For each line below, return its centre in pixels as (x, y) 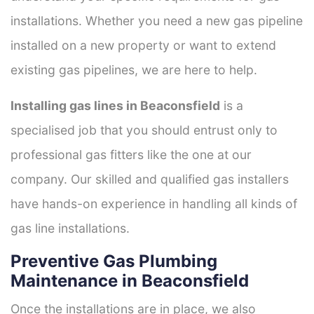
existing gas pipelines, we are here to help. (134, 69)
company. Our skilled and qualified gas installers (150, 179)
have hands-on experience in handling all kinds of (154, 203)
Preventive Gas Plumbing (114, 261)
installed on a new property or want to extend (143, 45)
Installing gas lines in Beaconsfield (115, 105)
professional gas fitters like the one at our (131, 154)
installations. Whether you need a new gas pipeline (157, 20)
